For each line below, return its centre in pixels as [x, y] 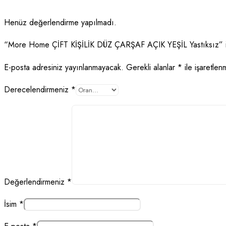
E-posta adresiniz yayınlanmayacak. [64, 67]
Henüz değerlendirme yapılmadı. [60, 22]
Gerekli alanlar [152, 67]
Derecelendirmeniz [38, 89]
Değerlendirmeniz [36, 182]
